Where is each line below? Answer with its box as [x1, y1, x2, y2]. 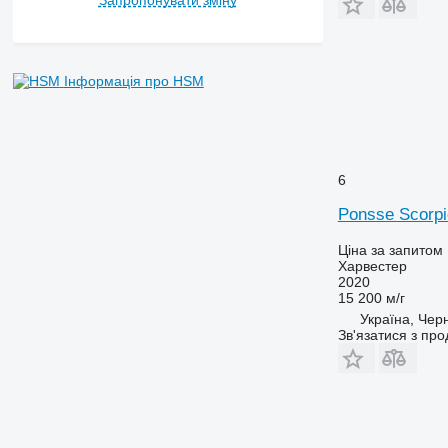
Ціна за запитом [337, 241, 443, 258]
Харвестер [337, 257, 407, 274]
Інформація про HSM [63, 72, 204, 89]
